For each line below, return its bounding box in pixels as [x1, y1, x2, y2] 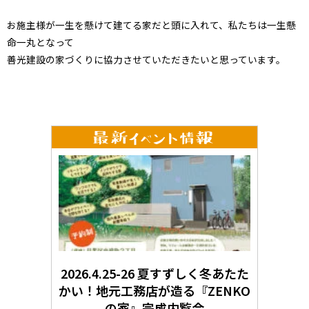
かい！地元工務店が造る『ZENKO [59, 281, 250, 300]
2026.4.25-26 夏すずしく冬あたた [60, 264, 249, 283]
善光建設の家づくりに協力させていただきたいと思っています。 [7, 52, 286, 66]
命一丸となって [7, 34, 74, 49]
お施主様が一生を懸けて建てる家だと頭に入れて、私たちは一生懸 [7, 17, 296, 32]
